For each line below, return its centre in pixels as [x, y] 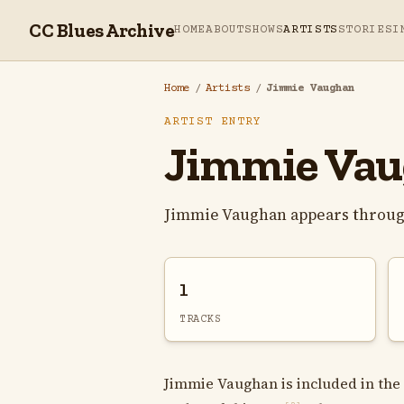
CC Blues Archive [102, 30]
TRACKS [201, 319]
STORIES [365, 30]
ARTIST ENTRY [213, 122]
